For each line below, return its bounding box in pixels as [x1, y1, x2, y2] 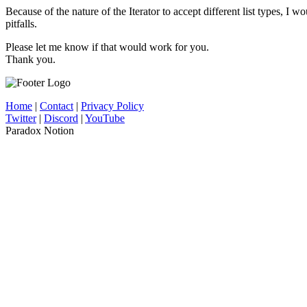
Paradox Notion [5, 124, 74, 136]
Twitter [5, 112, 36, 124]
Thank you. [5, 53, 56, 65]
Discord [44, 112, 78, 124]
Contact [40, 99, 73, 112]
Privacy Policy [81, 99, 144, 112]
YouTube [85, 112, 125, 124]
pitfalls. [5, 17, 37, 29]
